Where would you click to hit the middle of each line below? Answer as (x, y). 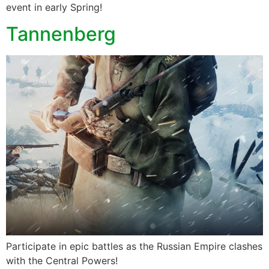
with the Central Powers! (62, 261)
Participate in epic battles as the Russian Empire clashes (134, 246)
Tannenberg (61, 34)
